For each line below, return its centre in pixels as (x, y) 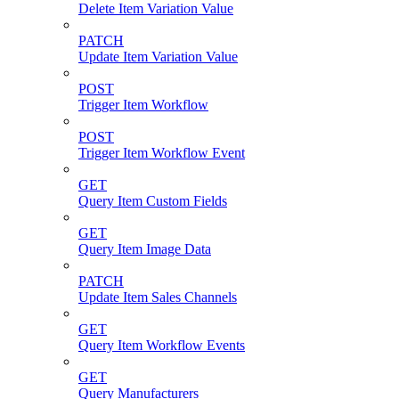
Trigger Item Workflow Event (162, 153)
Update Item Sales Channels (158, 297)
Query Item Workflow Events (162, 346)
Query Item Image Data (145, 249)
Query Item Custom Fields (153, 201)
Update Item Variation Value (158, 57)
